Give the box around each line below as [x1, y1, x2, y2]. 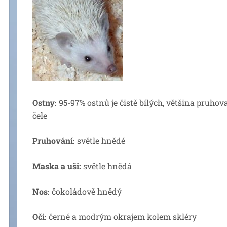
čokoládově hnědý [50, 186, 122, 197]
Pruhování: [32, 135, 75, 146]
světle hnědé [75, 135, 125, 146]
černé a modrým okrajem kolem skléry [47, 211, 197, 222]
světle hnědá [81, 161, 132, 171]
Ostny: [32, 97, 57, 108]
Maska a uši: [32, 161, 81, 171]
